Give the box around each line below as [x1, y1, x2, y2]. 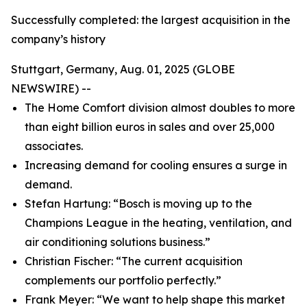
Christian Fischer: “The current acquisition [25, 254, 243, 268]
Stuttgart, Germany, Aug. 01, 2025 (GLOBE [11, 62, 235, 76]
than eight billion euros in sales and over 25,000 [25, 120, 275, 134]
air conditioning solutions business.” [25, 235, 210, 249]
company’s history [11, 32, 106, 46]
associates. [25, 139, 83, 153]
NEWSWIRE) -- [11, 82, 91, 95]
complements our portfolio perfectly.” [25, 273, 221, 287]
